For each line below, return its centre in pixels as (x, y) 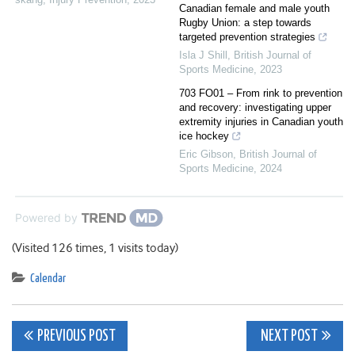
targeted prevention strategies (247, 37)
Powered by (46, 218)
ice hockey (204, 136)
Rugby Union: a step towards (245, 23)
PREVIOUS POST (76, 337)
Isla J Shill (203, 55)
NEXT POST (288, 337)
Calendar (48, 279)
